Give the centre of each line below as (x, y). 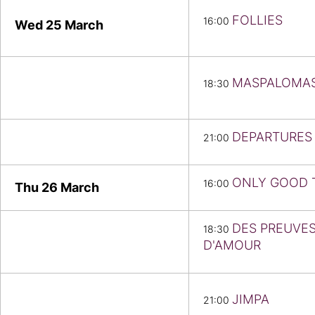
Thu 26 (38, 188)
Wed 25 (40, 25)
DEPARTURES (272, 137)
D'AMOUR (232, 245)
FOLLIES (257, 20)
